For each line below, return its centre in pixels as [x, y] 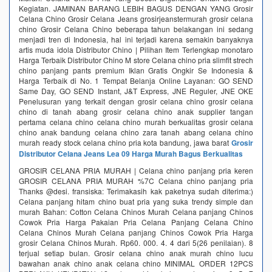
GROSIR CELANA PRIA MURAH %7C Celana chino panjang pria [136, 180]
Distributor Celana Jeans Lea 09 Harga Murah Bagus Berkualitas [131, 153]
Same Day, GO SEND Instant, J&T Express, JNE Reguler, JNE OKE [136, 90]
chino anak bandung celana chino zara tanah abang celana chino [136, 132]
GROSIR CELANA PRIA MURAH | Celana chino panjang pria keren [136, 170]
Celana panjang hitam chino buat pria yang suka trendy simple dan [136, 201]
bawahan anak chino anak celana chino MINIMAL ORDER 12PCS [136, 263]
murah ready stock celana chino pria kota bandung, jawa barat [125, 142]
